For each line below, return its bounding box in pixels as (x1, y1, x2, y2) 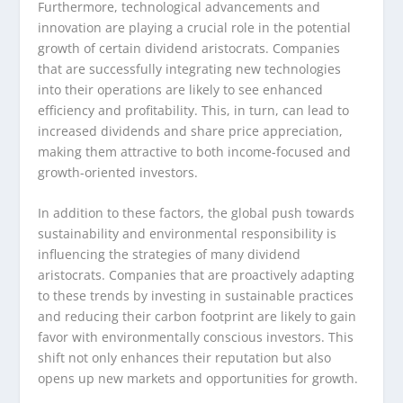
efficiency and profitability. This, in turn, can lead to (38, 101, 350, 119)
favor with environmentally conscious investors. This (38, 328, 354, 346)
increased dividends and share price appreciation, (38, 121, 344, 139)
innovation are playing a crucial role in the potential (38, 18, 352, 36)
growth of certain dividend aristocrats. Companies (38, 39, 341, 57)
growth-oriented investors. (38, 163, 199, 181)
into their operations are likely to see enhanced (38, 80, 324, 98)
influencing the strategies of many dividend (38, 246, 301, 264)
